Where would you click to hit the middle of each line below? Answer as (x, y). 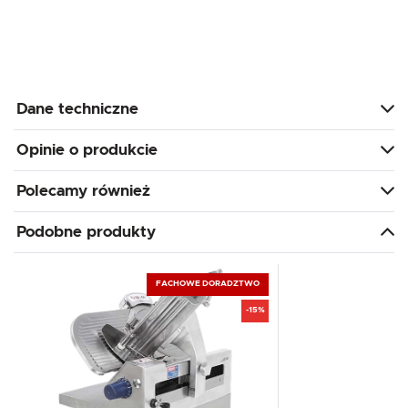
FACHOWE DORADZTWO (208, 284)
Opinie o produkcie (87, 149)
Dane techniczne (77, 108)
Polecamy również (83, 190)
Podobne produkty (86, 231)
